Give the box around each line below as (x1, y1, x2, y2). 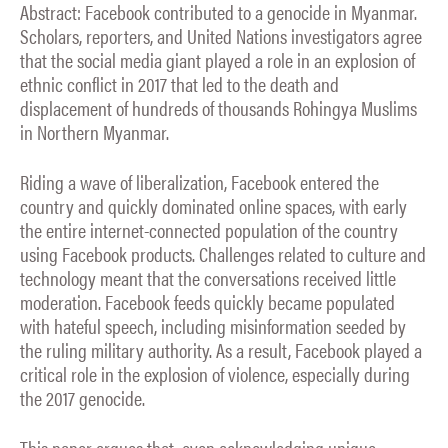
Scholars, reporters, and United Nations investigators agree (20, 21, 422, 51)
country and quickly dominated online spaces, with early (20, 190, 407, 220)
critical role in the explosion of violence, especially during (20, 358, 410, 388)
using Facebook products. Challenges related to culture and (20, 238, 426, 268)
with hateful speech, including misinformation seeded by (20, 310, 406, 340)
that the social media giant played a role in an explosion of (20, 45, 415, 75)
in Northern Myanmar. (20, 117, 169, 147)
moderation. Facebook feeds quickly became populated (20, 286, 395, 316)
